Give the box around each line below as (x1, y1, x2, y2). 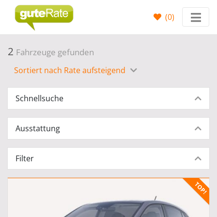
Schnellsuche (15, 93, 63, 104)
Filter (15, 153, 34, 164)
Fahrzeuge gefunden (16, 46, 94, 58)
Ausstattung (15, 123, 60, 134)
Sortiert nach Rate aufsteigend (14, 65, 127, 76)
